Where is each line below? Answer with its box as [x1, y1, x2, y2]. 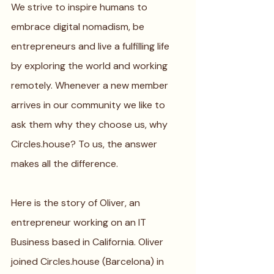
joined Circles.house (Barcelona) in [11, 255, 166, 268]
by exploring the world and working [11, 59, 170, 72]
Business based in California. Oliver [11, 235, 166, 248]
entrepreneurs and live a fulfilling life [11, 40, 172, 53]
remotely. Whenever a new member [11, 79, 171, 92]
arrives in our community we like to [11, 98, 168, 111]
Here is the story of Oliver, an [11, 196, 143, 209]
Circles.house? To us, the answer [11, 138, 160, 150]
